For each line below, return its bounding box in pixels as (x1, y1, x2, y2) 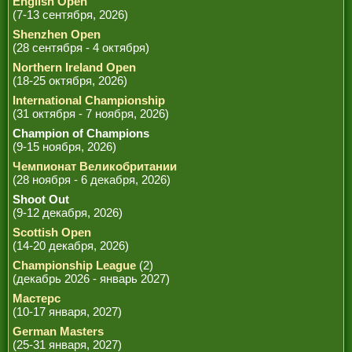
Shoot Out (13, 192, 69, 206)
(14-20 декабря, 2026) (13, 239, 129, 252)
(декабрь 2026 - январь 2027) (13, 272, 170, 285)
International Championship (13, 93, 165, 107)
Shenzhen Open (13, 27, 101, 41)
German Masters (13, 324, 104, 338)
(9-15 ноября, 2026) (13, 140, 116, 153)
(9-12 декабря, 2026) (13, 206, 123, 219)
